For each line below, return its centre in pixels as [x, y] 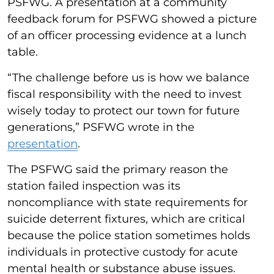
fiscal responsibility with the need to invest [124, 94]
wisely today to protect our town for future [124, 110]
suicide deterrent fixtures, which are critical [126, 219]
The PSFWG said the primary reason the [118, 169]
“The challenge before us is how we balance [128, 77]
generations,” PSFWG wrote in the [101, 127]
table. [23, 52]
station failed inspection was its [94, 186]
